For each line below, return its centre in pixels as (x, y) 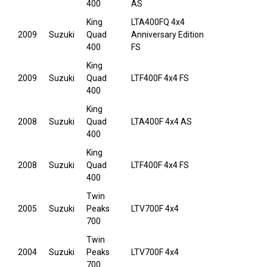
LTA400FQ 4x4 (158, 22)
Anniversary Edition (167, 35)
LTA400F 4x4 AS (162, 122)
